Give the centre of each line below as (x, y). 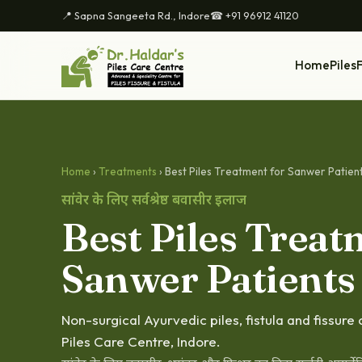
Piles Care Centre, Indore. (141, 341)
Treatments (128, 171)
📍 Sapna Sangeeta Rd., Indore (136, 15)
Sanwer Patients (208, 278)
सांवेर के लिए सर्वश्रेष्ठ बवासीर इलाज (154, 201)
